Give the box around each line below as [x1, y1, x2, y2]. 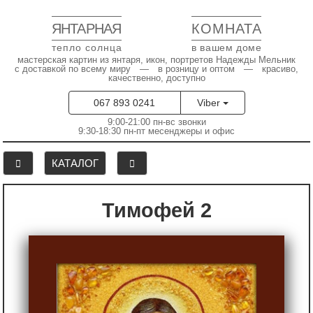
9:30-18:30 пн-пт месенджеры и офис [78, 126, 235, 136]
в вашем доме [191, 41, 261, 53]
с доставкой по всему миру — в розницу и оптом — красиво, [15, 64, 298, 74]
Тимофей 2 [113, 198, 212, 221]
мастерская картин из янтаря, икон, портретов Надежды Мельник [17, 54, 296, 65]
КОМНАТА [191, 21, 262, 36]
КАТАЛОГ [52, 158, 99, 169]
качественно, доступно [108, 73, 205, 83]
